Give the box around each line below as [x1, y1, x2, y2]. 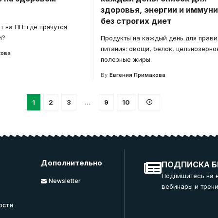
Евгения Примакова [109, 71, 165, 78]
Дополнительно [41, 158, 102, 167]
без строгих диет [101, 16, 172, 26]
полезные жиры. [101, 55, 152, 63]
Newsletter [49, 177, 81, 184]
